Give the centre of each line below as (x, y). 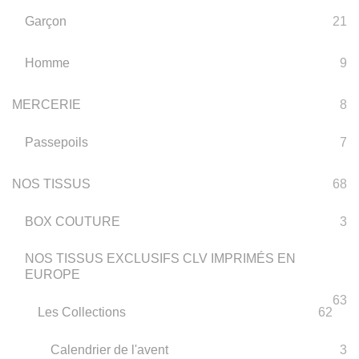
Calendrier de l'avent (109, 350)
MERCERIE (46, 105)
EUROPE (52, 274)
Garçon (46, 21)
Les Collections (82, 312)
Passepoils (56, 142)
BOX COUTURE (73, 222)
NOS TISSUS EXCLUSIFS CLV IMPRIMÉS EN (160, 258)
